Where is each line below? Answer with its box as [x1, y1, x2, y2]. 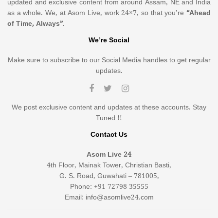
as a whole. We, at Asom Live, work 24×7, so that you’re [7, 8, 186, 18]
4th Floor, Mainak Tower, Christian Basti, [47, 161, 171, 171]
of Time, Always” [7, 19, 63, 29]
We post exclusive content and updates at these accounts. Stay [12, 103, 206, 113]
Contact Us [91, 130, 127, 140]
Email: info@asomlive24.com [64, 193, 154, 203]
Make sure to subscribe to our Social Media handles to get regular [7, 55, 211, 66]
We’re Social [89, 36, 129, 46]
